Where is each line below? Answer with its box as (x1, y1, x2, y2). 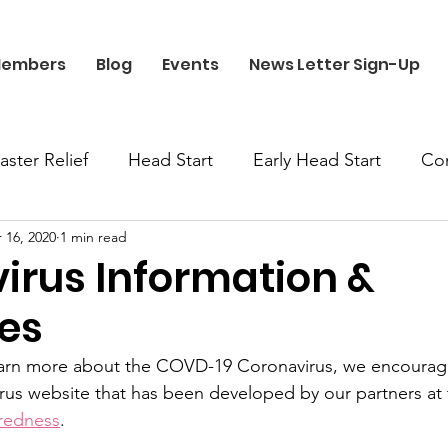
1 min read (60, 227, 127, 246)
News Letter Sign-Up (248, 53, 420, 76)
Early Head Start (253, 148, 381, 171)
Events (161, 53, 219, 76)
